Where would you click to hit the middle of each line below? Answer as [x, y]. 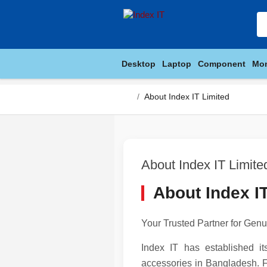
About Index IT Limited [187, 97]
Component [222, 64]
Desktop [139, 64]
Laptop [177, 64]
